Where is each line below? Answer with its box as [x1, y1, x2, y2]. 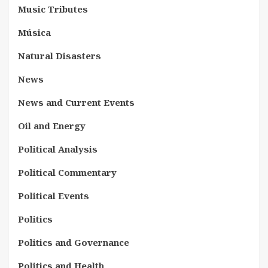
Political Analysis [18, 142, 98, 155]
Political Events [18, 189, 89, 202]
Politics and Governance [18, 236, 129, 248]
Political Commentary [18, 166, 117, 178]
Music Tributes [18, 2, 88, 15]
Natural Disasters [18, 49, 101, 62]
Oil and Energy [18, 119, 86, 132]
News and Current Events [18, 96, 135, 108]
